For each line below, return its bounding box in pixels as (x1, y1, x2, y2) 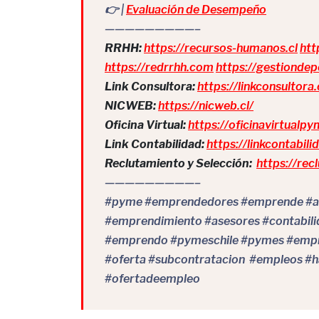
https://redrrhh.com (105, 61, 214, 74)
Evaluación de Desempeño (126, 3, 266, 16)
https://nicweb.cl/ (158, 99, 253, 113)
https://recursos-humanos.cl (144, 41, 298, 55)
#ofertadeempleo (105, 272, 200, 286)
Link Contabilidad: (105, 137, 204, 151)
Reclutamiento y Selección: (105, 157, 252, 170)
